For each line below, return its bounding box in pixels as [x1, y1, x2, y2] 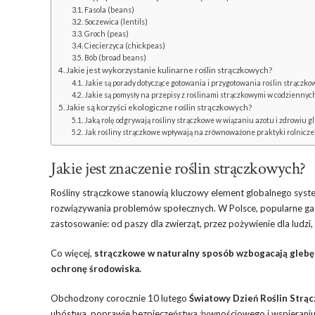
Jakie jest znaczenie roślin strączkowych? [51, 157, 306, 179]
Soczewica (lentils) [84, 18, 148, 26]
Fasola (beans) [84, 6, 134, 14]
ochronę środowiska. [51, 263, 141, 274]
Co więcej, [51, 247, 94, 259]
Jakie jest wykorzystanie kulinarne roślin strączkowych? [66, 65, 273, 75]
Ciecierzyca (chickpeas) [84, 41, 165, 50]
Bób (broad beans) [84, 53, 146, 62]
